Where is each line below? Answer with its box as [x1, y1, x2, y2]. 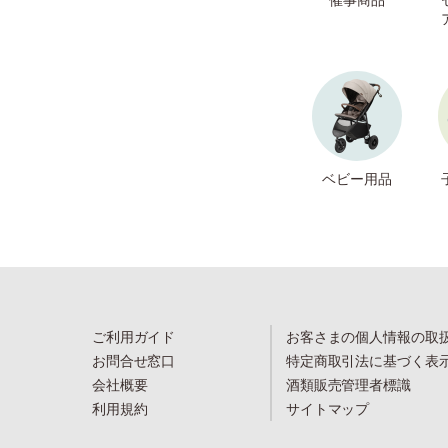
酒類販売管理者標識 [286, 375, 411, 393]
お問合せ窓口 [92, 351, 176, 369]
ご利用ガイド [92, 327, 176, 345]
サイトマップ [286, 399, 370, 417]
